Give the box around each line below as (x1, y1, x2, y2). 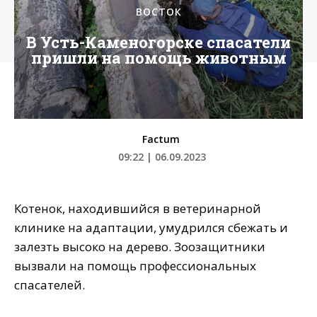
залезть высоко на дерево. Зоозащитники (14, 238, 265, 255)
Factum (142, 132, 180, 146)
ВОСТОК (135, 5, 182, 18)
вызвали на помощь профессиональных (14, 258, 256, 275)
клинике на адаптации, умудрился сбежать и (14, 219, 288, 236)
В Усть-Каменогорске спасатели (26, 32, 291, 52)
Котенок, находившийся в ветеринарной (14, 200, 261, 217)
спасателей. (14, 277, 85, 294)
